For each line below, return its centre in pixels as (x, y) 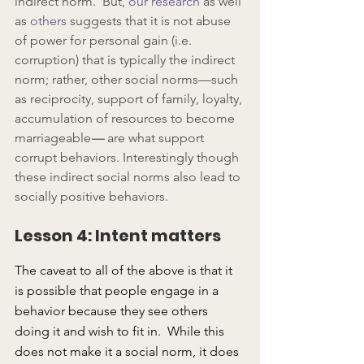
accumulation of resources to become (126, 119)
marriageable (53, 138)
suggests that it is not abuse (150, 21)
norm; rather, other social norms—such (128, 80)
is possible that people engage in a (118, 291)
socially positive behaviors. (91, 197)
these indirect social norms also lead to (129, 177)
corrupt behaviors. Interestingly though (128, 158)
